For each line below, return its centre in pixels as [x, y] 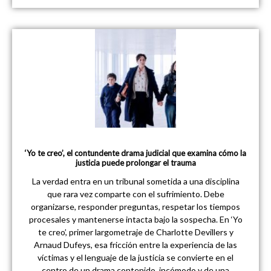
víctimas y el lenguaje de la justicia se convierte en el [135, 257]
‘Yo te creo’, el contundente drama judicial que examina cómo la [135, 153]
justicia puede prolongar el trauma [135, 162]
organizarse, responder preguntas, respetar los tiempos [135, 206]
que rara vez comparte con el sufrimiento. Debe [135, 194]
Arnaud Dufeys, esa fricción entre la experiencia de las [135, 244]
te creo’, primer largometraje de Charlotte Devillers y [135, 232]
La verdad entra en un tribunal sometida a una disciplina [135, 181]
